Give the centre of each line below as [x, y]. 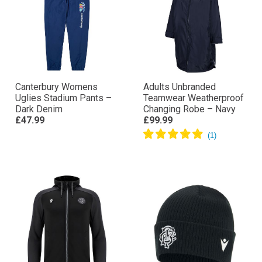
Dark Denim [39, 109]
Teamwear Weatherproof [194, 98]
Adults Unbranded [180, 87]
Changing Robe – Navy [189, 109]
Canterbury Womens [56, 87]
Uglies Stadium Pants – [63, 98]
